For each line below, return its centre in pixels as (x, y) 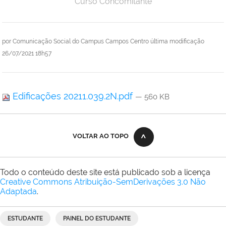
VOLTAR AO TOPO (100, 136)
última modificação (177, 42)
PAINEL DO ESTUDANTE (97, 219)
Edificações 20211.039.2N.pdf (73, 96)
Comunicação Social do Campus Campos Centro (81, 42)
